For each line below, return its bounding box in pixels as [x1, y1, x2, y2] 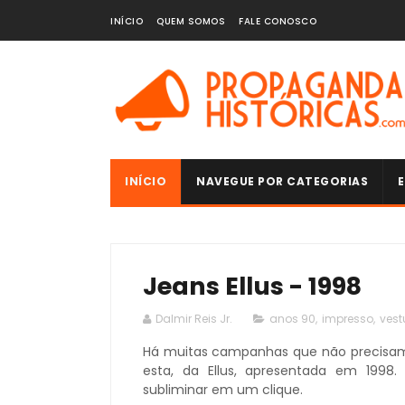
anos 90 [269, 311, 316, 326]
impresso [322, 311, 373, 326]
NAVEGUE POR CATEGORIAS [196, 174, 368, 189]
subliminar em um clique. [143, 381, 303, 399]
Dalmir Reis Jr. [155, 311, 232, 326]
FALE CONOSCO [239, 14, 316, 28]
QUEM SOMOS [156, 14, 225, 28]
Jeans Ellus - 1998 [143, 269, 362, 303]
